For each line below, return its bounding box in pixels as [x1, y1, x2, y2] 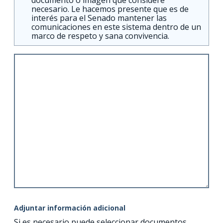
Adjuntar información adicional [14, 203, 125, 213]
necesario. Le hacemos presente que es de [31, 3, 189, 14]
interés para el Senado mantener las [31, 12, 167, 23]
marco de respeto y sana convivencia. [31, 30, 169, 41]
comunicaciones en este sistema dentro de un [31, 21, 201, 32]
